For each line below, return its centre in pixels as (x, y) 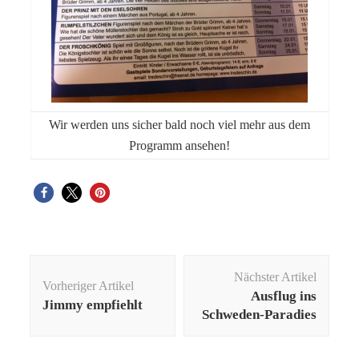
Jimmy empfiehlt (93, 305)
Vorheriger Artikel (89, 286)
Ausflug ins (283, 296)
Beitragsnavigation (107, 265)
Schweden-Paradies (259, 315)
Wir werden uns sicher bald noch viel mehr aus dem (179, 125)
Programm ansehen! (179, 146)
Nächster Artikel (275, 277)
